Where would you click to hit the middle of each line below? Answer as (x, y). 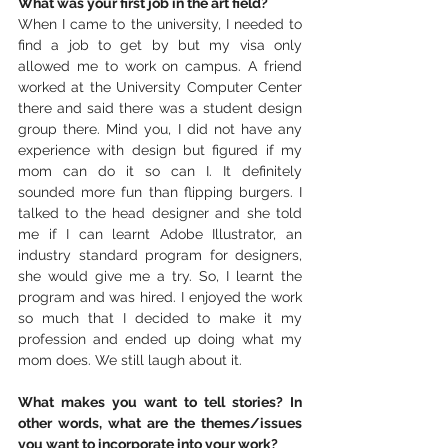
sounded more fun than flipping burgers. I (160, 191)
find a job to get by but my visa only (160, 44)
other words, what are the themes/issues (160, 422)
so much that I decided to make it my (160, 317)
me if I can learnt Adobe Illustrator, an (160, 233)
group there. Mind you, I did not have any (160, 128)
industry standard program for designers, (160, 254)
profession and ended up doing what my (160, 338)
